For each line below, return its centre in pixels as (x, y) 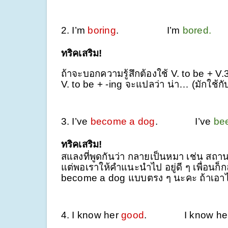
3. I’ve (76, 121)
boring (102, 30)
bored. (195, 30)
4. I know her (91, 215)
